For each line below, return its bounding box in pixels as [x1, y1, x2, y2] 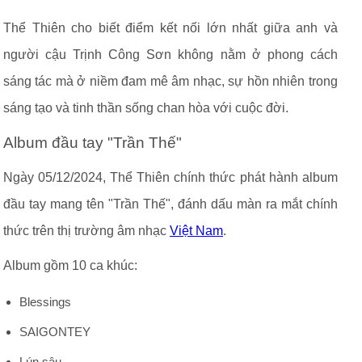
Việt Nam [170, 224, 223, 238]
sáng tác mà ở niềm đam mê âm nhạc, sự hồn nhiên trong [3, 74, 338, 88]
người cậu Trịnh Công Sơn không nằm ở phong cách [3, 48, 338, 61]
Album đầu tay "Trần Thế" [3, 134, 182, 151]
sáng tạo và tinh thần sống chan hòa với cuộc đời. [3, 101, 288, 115]
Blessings [19, 295, 71, 309]
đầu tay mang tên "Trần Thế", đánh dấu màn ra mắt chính [3, 197, 338, 211]
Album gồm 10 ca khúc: [3, 259, 137, 272]
